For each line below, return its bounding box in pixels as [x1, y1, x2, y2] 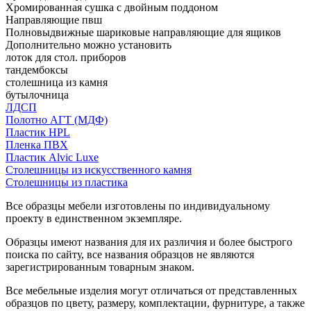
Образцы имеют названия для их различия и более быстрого [6, 235, 292, 248]
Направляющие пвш [6, 13, 102, 26]
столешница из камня [6, 76, 108, 88]
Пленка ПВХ [6, 138, 68, 151]
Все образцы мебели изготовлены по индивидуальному [6, 199, 270, 212]
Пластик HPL [6, 126, 70, 138]
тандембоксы [6, 63, 68, 76]
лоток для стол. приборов [6, 51, 126, 63]
